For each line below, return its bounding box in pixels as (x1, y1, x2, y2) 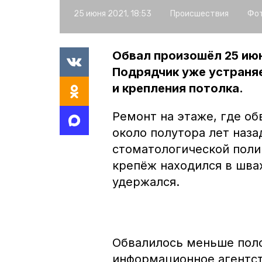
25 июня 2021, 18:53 (74, 8, 151, 19)
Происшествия (170, 8, 229, 19)
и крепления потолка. (112, 81, 243, 95)
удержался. (112, 174, 183, 189)
